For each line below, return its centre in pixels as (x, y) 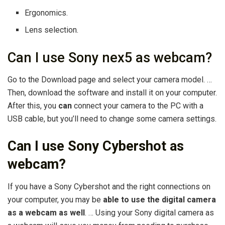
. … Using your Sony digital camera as (149, 212)
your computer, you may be (55, 199)
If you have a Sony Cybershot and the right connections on (109, 186)
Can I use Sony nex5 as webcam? (110, 58)
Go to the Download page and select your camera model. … (110, 80)
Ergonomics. (46, 13)
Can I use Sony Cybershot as (96, 146)
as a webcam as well (46, 212)
